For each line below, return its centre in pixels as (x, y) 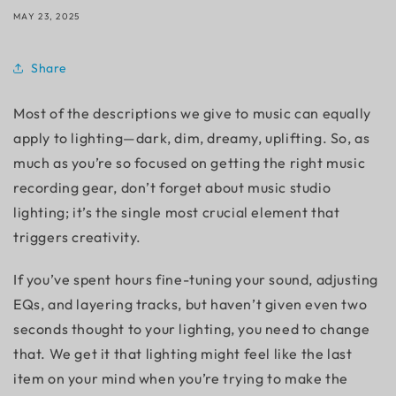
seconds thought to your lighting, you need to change (192, 329)
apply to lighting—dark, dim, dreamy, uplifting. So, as (192, 138)
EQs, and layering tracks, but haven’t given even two (190, 304)
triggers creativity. (77, 237)
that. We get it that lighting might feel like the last (183, 354)
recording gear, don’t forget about (131, 187)
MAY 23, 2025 (47, 16)
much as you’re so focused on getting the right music (190, 163)
